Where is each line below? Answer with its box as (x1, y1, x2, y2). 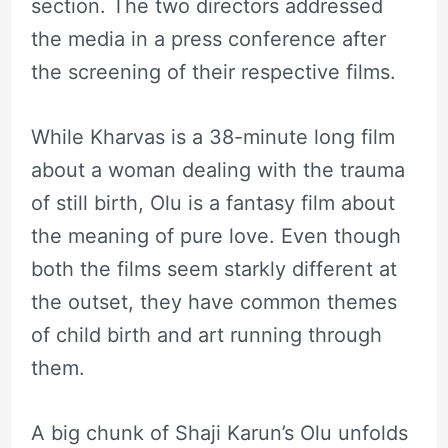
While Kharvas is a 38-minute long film (30, 124, 395, 149)
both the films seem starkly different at (30, 256, 397, 281)
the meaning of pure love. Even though (30, 223, 401, 248)
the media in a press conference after (30, 26, 386, 51)
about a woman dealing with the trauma (30, 157, 405, 182)
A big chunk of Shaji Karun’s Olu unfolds (30, 420, 408, 445)
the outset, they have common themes (30, 289, 397, 314)
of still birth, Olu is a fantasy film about (30, 190, 395, 215)
